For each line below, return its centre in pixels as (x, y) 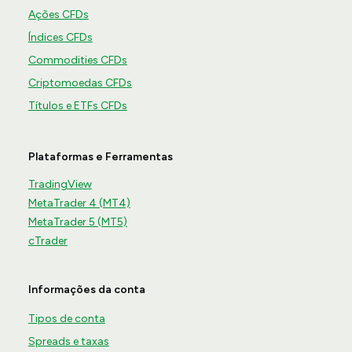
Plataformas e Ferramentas (100, 157)
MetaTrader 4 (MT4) (79, 203)
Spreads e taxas (68, 342)
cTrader (48, 241)
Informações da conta (86, 290)
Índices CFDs (60, 38)
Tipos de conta (66, 319)
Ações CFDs (58, 15)
